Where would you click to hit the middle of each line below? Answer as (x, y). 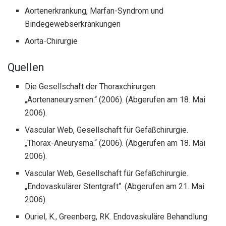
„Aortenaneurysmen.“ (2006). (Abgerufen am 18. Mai (115, 100)
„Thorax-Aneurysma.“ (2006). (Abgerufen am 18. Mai (115, 143)
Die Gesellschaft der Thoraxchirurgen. (91, 87)
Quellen (26, 67)
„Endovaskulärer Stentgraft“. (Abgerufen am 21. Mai (115, 187)
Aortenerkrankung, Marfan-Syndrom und (94, 11)
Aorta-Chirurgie (51, 41)
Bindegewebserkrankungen (73, 24)
